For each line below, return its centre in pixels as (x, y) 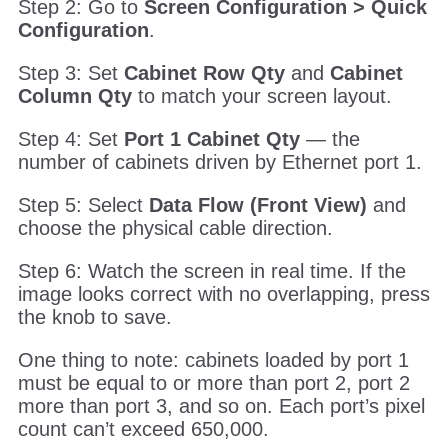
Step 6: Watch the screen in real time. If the (211, 270)
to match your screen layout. (261, 95)
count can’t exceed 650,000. (143, 428)
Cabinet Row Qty (201, 72)
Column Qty (74, 95)
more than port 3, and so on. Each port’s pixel (221, 405)
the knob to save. (94, 316)
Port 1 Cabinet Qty (211, 138)
